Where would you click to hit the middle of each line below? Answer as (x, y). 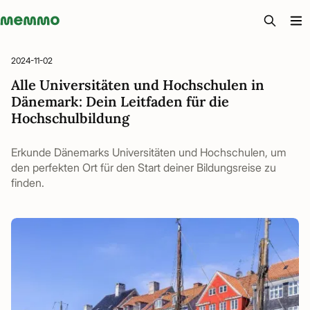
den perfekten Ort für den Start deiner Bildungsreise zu (144, 167)
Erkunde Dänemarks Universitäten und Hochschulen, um (149, 152)
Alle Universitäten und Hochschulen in (138, 85)
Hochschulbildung (70, 118)
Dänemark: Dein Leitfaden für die (120, 101)
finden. (28, 183)
